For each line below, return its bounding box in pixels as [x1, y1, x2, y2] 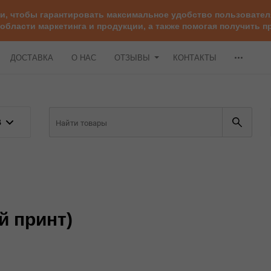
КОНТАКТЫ [173, 53, 217, 62]
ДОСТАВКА [10, 53, 53, 62]
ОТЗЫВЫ [114, 53, 150, 62]
